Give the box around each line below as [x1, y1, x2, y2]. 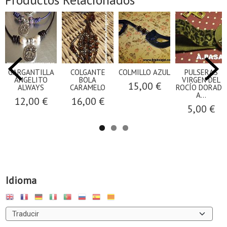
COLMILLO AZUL [119, 67, 170, 77]
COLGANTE [70, 67, 105, 77]
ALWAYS [18, 82, 44, 92]
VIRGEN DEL [182, 74, 220, 85]
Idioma [6, 173, 36, 187]
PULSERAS [184, 67, 218, 77]
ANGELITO [14, 74, 48, 85]
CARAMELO [70, 82, 105, 92]
